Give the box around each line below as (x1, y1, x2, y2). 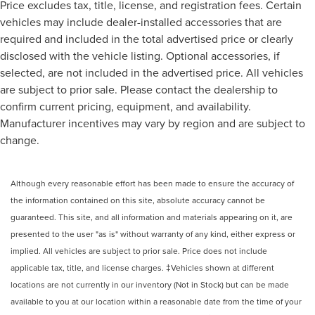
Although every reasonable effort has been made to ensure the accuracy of (11, 176, 294, 189)
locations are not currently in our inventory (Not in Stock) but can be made (11, 278, 289, 290)
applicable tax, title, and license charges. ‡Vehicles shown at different (11, 261, 274, 274)
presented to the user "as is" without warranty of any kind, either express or (11, 227, 295, 240)
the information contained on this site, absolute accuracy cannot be (11, 193, 265, 206)
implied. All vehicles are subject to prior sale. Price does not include (11, 244, 267, 257)
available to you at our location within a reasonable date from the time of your (11, 295, 302, 307)
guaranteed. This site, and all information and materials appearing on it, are (11, 210, 292, 223)
